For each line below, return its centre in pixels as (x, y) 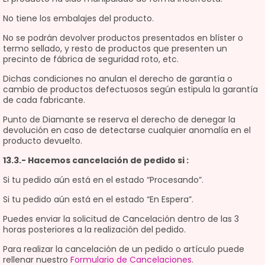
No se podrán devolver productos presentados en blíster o (123, 38)
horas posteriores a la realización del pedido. (94, 230)
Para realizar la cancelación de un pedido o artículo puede (124, 249)
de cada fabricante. (44, 100)
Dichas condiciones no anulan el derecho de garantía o (118, 79)
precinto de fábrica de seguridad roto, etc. (91, 59)
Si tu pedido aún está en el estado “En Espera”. (98, 199)
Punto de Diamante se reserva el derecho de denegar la (119, 119)
